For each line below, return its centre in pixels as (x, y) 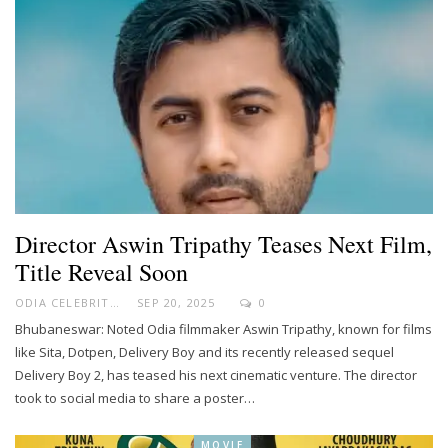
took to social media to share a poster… (135, 398)
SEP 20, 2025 (176, 303)
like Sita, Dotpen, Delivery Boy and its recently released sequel (204, 352)
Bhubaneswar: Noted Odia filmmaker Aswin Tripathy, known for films (223, 329)
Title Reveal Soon (101, 272)
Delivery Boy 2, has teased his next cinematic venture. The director (216, 375)
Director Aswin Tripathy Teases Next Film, (223, 244)
